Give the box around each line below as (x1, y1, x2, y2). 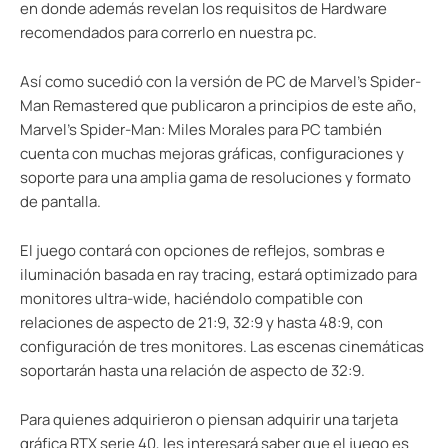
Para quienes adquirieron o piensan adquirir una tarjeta (20, 409, 398, 431)
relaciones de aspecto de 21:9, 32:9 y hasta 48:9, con (20, 312, 383, 334)
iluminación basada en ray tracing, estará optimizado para (20, 264, 417, 286)
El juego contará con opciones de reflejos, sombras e (20, 240, 385, 262)
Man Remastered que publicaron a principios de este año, (20, 95, 417, 117)
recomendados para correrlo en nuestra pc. (20, 22, 317, 44)
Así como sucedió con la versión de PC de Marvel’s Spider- (20, 71, 421, 93)
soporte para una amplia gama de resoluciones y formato (20, 167, 411, 189)
